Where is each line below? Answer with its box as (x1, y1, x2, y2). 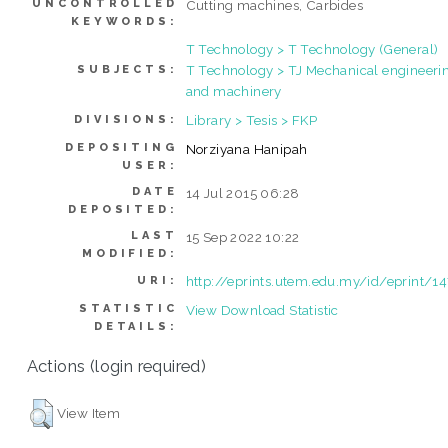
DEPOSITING (65, 140, 178, 154)
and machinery (185, 82, 282, 99)
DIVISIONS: (74, 112, 178, 126)
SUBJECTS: (77, 62, 178, 76)
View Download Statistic (185, 301, 339, 318)
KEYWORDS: (71, 14, 178, 28)
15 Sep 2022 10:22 (185, 228, 300, 245)
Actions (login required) (26, 355, 207, 376)
